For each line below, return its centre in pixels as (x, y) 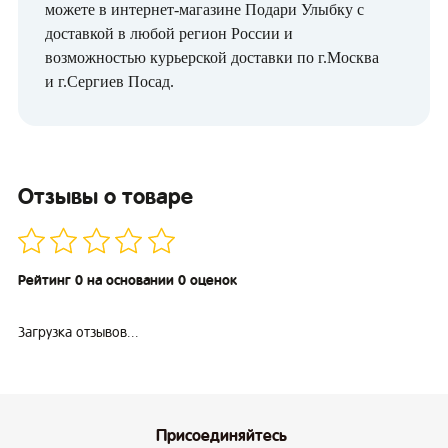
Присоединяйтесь (222, 435)
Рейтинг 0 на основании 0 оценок (127, 280)
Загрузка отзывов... (78, 332)
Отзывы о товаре (105, 197)
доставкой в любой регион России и (169, 34)
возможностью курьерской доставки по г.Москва (212, 58)
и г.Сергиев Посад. (109, 82)
